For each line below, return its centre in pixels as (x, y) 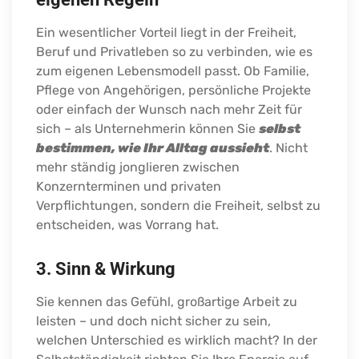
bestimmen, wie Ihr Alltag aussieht (153, 148)
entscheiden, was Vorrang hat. (127, 225)
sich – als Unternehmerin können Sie (147, 129)
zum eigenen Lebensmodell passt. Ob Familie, (173, 71)
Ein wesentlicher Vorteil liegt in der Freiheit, (166, 33)
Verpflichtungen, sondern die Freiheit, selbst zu (178, 206)
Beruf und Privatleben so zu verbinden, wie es (174, 52)
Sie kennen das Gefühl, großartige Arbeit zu (167, 302)
